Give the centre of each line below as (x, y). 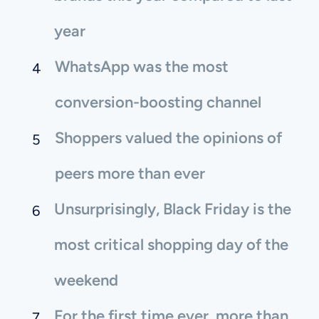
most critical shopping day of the (171, 245)
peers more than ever (130, 174)
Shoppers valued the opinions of (168, 138)
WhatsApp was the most (142, 67)
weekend (86, 281)
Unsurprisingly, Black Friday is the (173, 209)
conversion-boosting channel (158, 103)
